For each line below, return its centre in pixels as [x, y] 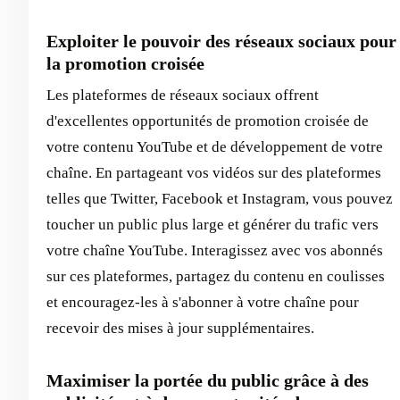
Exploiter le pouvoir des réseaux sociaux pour [221, 42]
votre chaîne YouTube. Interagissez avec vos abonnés [215, 251]
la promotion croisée [125, 64]
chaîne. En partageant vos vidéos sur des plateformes [214, 173]
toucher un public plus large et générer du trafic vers [212, 225]
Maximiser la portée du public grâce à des [208, 381]
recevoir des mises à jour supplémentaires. [180, 329]
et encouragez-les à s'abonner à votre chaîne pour [203, 303]
